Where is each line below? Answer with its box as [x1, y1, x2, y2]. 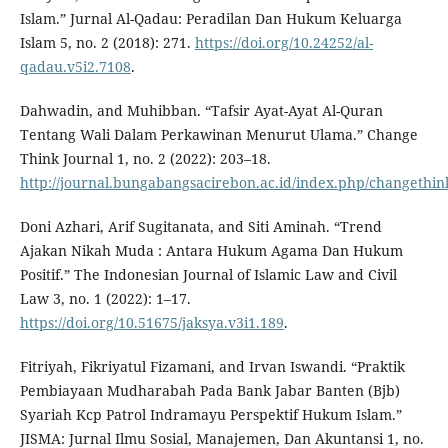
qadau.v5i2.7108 [19, 57, 131, 77]
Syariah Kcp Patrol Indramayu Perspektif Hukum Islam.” [19, 405, 402, 425]
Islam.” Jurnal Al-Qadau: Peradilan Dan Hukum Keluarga [19, 9, 402, 29]
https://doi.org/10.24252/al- [194, 33, 373, 53]
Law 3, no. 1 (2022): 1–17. [19, 289, 191, 309]
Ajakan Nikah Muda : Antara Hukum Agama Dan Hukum [19, 241, 403, 261]
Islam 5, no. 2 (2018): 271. [19, 33, 195, 53]
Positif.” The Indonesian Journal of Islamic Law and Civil [19, 265, 397, 285]
